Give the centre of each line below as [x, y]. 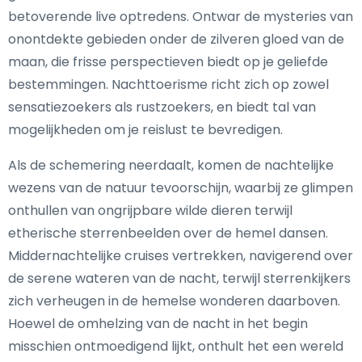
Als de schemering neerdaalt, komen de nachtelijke [171, 165]
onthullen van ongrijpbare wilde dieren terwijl [150, 210]
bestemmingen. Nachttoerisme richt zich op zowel [168, 84]
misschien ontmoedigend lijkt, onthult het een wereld [176, 346]
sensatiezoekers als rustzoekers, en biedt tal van [162, 107]
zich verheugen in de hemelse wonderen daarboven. [174, 301]
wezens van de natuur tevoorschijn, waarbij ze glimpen [181, 188]
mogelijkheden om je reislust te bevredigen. [145, 130]
